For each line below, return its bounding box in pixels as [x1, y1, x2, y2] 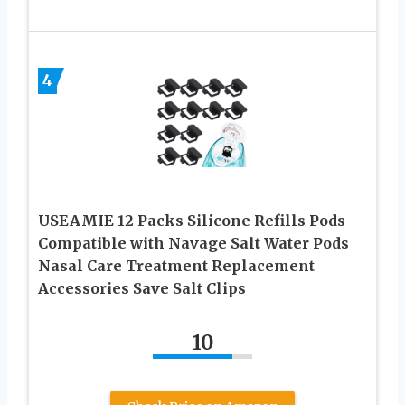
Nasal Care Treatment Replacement [38, 257, 315, 276]
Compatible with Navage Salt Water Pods [38, 234, 349, 253]
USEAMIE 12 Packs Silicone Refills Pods [38, 212, 345, 231]
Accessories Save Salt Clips [38, 279, 246, 298]
